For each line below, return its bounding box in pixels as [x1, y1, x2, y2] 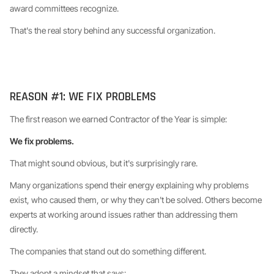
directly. [10, 224, 38, 234]
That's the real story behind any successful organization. [10, 25, 215, 35]
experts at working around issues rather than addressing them [10, 209, 238, 220]
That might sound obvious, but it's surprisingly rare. [10, 158, 198, 168]
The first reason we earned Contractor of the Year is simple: [10, 114, 227, 124]
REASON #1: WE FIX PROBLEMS [10, 89, 156, 105]
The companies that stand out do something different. [10, 246, 206, 256]
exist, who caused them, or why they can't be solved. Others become [10, 194, 262, 205]
